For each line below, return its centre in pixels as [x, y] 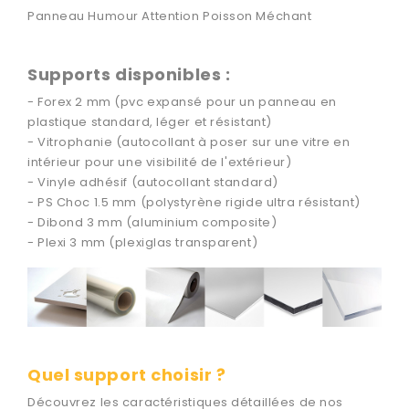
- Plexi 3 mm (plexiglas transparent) [143, 242]
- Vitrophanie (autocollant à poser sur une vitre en [189, 142]
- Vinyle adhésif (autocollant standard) [153, 182]
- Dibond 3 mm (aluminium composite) [152, 222]
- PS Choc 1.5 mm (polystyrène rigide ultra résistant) [194, 202]
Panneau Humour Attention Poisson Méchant [170, 16]
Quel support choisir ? [127, 374]
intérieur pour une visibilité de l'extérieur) [160, 162]
